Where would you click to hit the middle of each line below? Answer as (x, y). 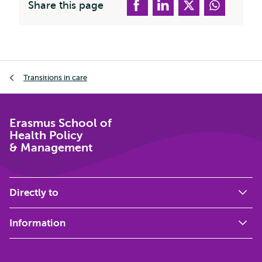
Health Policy (46, 135)
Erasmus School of (61, 123)
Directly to (34, 193)
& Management (51, 148)
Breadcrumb (36, 68)
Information (37, 223)
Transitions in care (55, 77)
